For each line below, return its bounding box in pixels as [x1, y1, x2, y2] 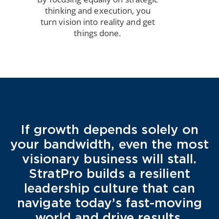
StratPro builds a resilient [29, 166, 190, 180]
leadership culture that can [24, 180, 195, 195]
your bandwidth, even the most [10, 136, 209, 151]
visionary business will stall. [22, 151, 197, 165]
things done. [74, 27, 122, 39]
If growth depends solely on [20, 122, 199, 136]
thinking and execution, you [45, 4, 151, 16]
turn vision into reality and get [40, 16, 155, 27]
